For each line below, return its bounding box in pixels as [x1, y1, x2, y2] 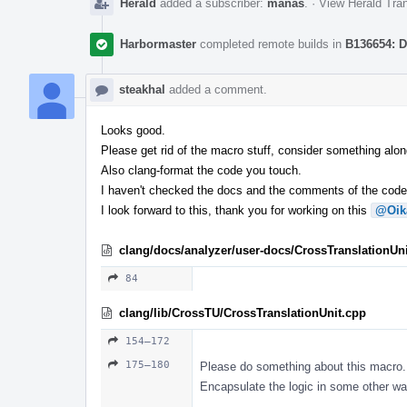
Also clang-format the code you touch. [101, 163, 302, 177]
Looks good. [101, 123, 165, 137]
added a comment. [165, 82, 267, 96]
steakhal [119, 82, 165, 96]
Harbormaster [120, 36, 196, 51]
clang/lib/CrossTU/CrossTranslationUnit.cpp [119, 305, 366, 320]
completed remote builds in [196, 36, 345, 51]
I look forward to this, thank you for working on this [101, 203, 371, 217]
